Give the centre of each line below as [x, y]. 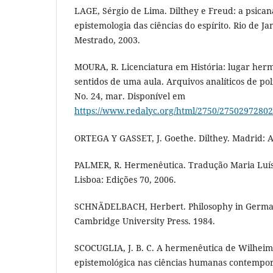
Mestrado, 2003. [107, 40]
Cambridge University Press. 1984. [145, 221]
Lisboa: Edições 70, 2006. [125, 179]
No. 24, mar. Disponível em [130, 96]
